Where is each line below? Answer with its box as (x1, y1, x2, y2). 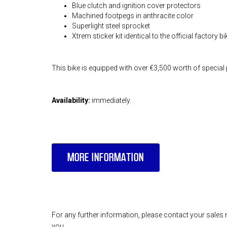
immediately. (90, 96, 131, 104)
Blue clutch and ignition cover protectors (72, 2, 201, 10)
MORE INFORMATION (67, 151, 144, 164)
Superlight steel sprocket (72, 22, 150, 30)
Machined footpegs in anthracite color (72, 12, 194, 20)
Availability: (52, 96, 90, 104)
